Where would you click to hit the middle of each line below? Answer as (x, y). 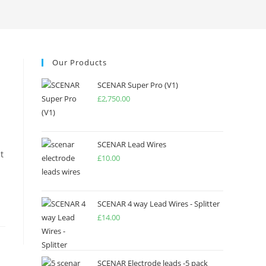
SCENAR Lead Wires (132, 144)
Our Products (80, 62)
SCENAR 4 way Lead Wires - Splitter (159, 204)
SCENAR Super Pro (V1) (138, 85)
